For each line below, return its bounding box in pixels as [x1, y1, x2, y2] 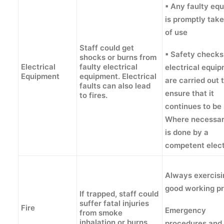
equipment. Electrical [79, 71, 156, 81]
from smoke [79, 208, 122, 217]
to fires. [79, 90, 107, 100]
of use [165, 27, 187, 37]
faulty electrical [79, 62, 137, 71]
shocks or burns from [79, 52, 156, 62]
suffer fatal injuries [79, 198, 149, 208]
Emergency [165, 205, 206, 215]
